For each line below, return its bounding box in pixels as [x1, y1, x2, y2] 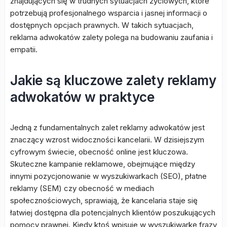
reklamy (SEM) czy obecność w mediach [10, 183, 154, 193]
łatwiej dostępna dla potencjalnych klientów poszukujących [10, 208, 215, 217]
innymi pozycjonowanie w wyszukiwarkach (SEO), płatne [10, 171, 207, 181]
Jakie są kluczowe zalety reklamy [10, 72, 216, 88]
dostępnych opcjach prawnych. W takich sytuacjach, [10, 20, 194, 30]
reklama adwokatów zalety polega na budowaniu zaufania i [10, 32, 213, 42]
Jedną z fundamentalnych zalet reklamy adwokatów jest [10, 123, 205, 132]
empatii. [10, 45, 37, 54]
